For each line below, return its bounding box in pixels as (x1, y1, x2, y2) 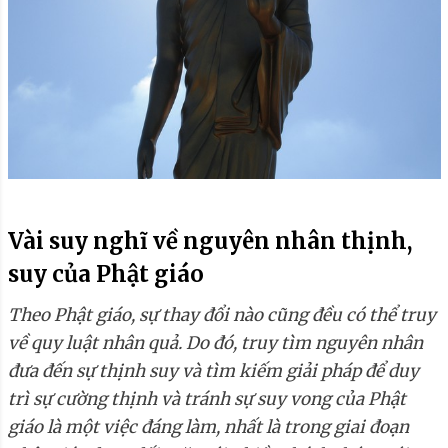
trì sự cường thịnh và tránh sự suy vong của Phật (7, 388, 406, 411)
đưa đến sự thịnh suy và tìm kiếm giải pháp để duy (7, 360, 419, 383)
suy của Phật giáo (7, 260, 204, 289)
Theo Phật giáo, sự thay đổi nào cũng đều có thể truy (7, 304, 436, 327)
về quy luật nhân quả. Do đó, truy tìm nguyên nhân (7, 332, 423, 355)
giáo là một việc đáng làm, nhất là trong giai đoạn (7, 416, 409, 439)
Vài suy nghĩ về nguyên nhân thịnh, (7, 227, 412, 256)
